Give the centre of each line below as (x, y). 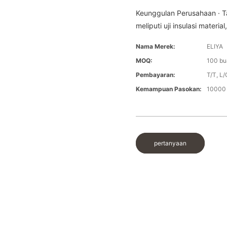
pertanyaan (171, 143)
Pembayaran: (156, 75)
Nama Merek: (156, 47)
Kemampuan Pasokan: (169, 89)
